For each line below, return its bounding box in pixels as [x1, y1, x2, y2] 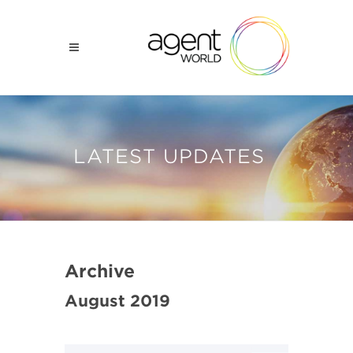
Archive [65, 261, 136, 281]
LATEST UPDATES [72, 145, 265, 168]
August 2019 [65, 292, 171, 310]
